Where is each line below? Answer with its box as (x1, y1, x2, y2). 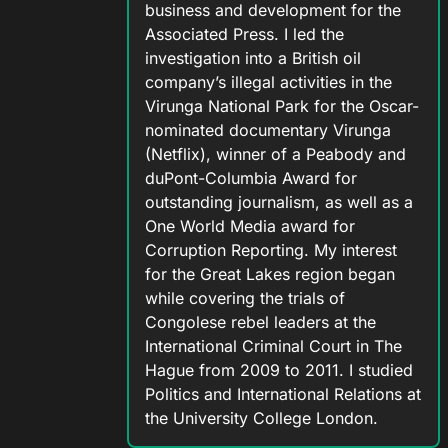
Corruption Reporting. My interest (144, 240, 397, 261)
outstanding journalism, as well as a (144, 192, 413, 213)
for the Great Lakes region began (144, 264, 395, 285)
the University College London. (144, 408, 388, 429)
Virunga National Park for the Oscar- (144, 96, 419, 117)
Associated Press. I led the (144, 24, 344, 45)
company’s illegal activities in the (144, 72, 392, 93)
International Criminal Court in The (144, 336, 402, 357)
